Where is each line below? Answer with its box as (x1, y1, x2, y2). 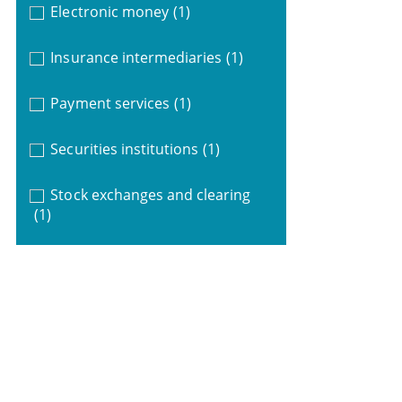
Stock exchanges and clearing (50, 184, 251, 205)
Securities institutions (50, 138, 199, 159)
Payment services (50, 92, 170, 113)
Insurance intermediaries (50, 47, 223, 67)
